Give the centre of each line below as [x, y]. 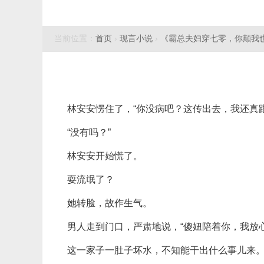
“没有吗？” [89, 132]
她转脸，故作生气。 [110, 203]
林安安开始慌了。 [105, 156]
